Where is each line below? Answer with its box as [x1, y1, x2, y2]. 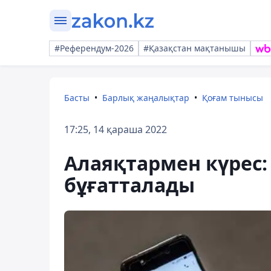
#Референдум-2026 [54, 42, 134, 54]
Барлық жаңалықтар [102, 92, 189, 103]
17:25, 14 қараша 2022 [64, 123, 167, 136]
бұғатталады [64, 172, 195, 198]
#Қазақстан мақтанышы [143, 42, 246, 54]
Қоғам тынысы [202, 92, 263, 103]
